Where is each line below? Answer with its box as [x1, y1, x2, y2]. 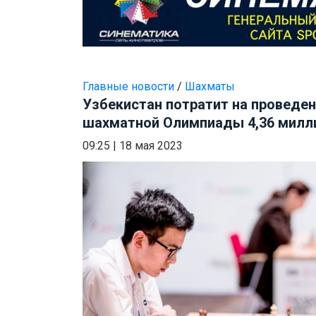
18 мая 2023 [119, 139, 183, 153]
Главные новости [83, 80, 174, 94]
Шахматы [185, 80, 235, 94]
